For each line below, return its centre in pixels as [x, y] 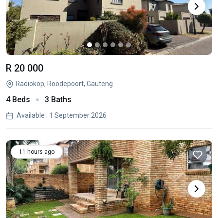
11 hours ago [37, 152]
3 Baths [58, 100]
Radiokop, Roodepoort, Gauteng [64, 84]
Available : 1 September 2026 [62, 115]
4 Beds [18, 100]
